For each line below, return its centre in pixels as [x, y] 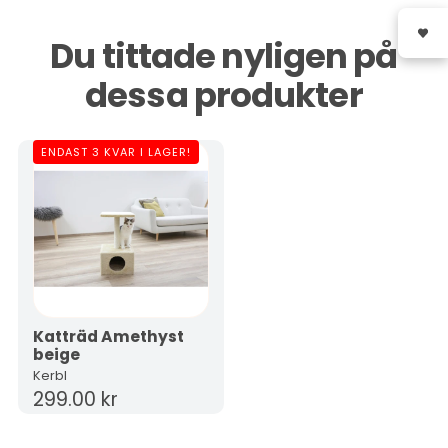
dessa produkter [224, 94]
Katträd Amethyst [108, 336]
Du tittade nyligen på [224, 55]
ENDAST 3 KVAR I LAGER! [115, 151]
